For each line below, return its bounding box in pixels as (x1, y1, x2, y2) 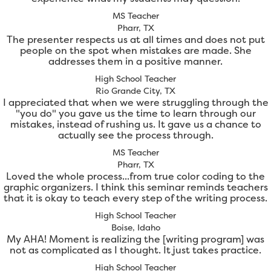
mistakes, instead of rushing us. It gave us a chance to (10, 117, 261, 131)
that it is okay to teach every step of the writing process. (4, 191, 267, 205)
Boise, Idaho (111, 221, 160, 233)
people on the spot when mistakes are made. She (19, 44, 252, 57)
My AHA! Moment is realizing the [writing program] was (7, 232, 264, 246)
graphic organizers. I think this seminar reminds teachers (3, 180, 268, 194)
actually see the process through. (57, 128, 214, 142)
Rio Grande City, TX (96, 85, 175, 97)
